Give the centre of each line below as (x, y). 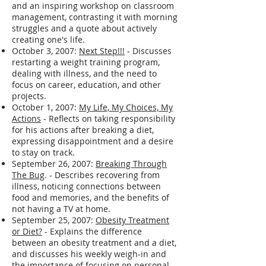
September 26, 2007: (54, 163)
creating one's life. (48, 39)
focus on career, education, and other (86, 84)
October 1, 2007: (45, 107)
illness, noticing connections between (86, 186)
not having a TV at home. (61, 208)
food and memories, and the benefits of (91, 197)
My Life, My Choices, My (126, 107)
